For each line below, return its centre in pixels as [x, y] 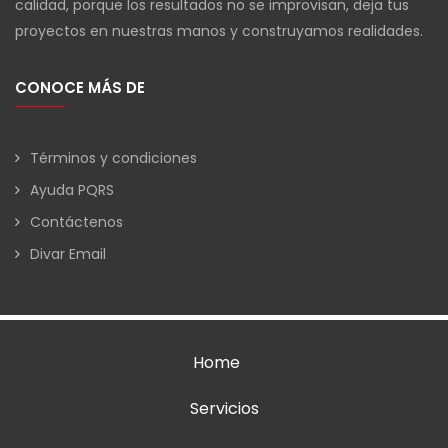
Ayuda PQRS [72, 190]
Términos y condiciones [113, 158]
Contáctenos [76, 222]
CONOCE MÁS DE [80, 88]
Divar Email [68, 254]
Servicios [224, 409]
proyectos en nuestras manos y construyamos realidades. [219, 31]
